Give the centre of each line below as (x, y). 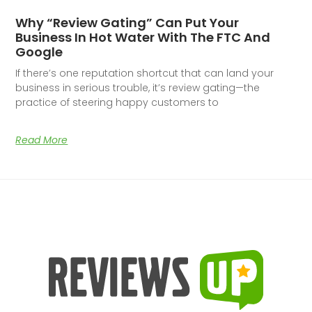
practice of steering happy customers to (117, 102)
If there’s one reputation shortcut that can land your (145, 73)
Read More (42, 140)
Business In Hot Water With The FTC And (143, 37)
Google (39, 52)
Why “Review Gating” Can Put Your (127, 22)
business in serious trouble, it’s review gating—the (138, 87)
